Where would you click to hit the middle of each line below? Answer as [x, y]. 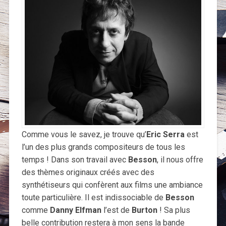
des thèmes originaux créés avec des [88, 173]
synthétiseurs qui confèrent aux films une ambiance [112, 185]
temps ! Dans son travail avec [75, 160]
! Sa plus [174, 210]
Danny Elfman [75, 210]
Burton [144, 210]
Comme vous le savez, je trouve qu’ [84, 135]
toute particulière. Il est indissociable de [93, 198]
